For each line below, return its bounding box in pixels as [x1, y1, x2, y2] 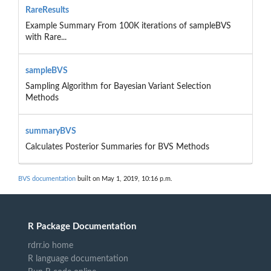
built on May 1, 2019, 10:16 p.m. [76, 175, 172, 183]
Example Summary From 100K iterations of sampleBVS [25, 21, 231, 30]
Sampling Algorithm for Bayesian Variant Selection [25, 82, 211, 91]
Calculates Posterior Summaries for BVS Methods [25, 142, 209, 151]
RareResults [25, 5, 69, 15]
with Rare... [25, 33, 67, 42]
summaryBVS [25, 126, 76, 135]
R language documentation [28, 254, 128, 263]
